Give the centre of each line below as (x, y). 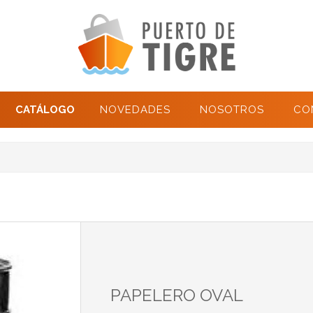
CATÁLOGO (45, 110)
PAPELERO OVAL (176, 296)
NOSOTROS (232, 110)
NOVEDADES (135, 110)
